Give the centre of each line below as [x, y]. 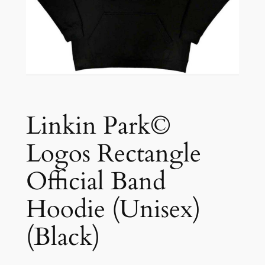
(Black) [63, 237]
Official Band [96, 181]
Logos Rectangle [113, 153]
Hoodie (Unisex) [113, 209]
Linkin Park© [98, 126]
